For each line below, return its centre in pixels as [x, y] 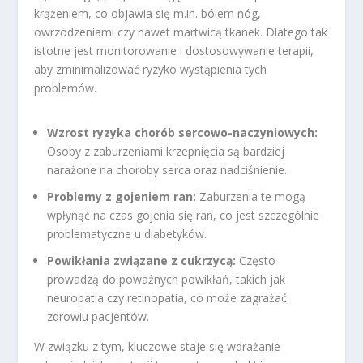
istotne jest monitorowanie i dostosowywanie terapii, [174, 50]
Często [256, 260]
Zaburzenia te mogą [251, 196]
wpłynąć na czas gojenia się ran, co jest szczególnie [184, 215]
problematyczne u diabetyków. [127, 233]
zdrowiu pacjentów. [98, 316]
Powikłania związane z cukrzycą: [142, 260]
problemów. [66, 88]
